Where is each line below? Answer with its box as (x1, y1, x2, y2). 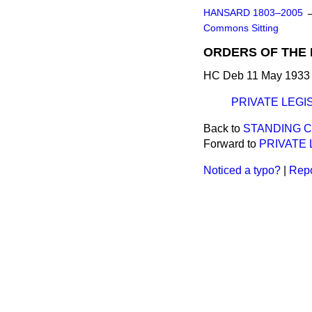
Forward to (203, 138, 259, 150)
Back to (203, 123, 243, 134)
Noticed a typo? (203, 164, 281, 176)
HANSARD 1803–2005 (203, 8, 303, 18)
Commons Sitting (203, 23, 279, 33)
